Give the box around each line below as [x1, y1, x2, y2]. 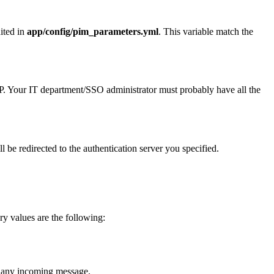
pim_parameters [73, 26, 141, 37]
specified [182, 143, 217, 154]
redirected [19, 143, 57, 154]
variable [183, 26, 213, 37]
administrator [106, 84, 157, 95]
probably [180, 84, 214, 95]
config [45, 26, 70, 37]
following [65, 212, 103, 223]
